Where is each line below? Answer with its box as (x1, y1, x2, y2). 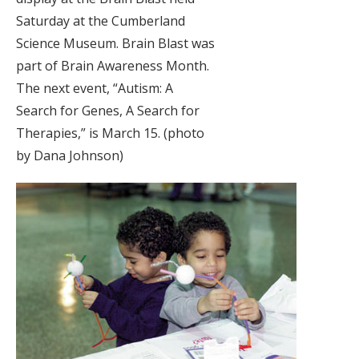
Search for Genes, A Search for (16, 102, 200, 119)
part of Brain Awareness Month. (16, 57, 209, 75)
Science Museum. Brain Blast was (16, 34, 215, 52)
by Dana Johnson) (16, 147, 123, 164)
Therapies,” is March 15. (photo (16, 124, 204, 142)
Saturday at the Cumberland (16, 12, 185, 30)
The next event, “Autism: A (16, 79, 173, 97)
